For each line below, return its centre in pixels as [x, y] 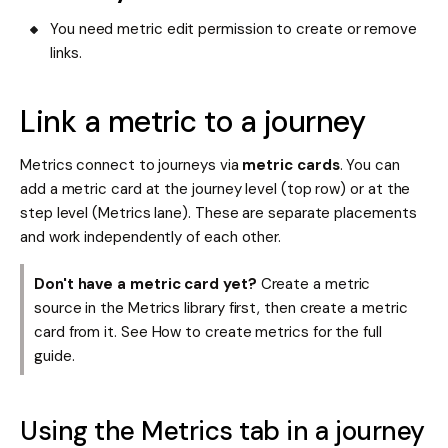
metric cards [291, 165]
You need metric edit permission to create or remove [233, 29]
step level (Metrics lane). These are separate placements [218, 213]
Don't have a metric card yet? [145, 283]
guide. [54, 355]
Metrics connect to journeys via [131, 165]
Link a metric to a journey [193, 122]
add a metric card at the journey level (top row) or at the [215, 189]
